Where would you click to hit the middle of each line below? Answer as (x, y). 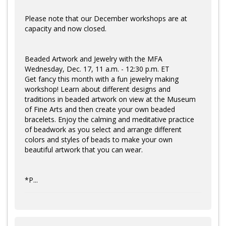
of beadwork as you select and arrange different (103, 129)
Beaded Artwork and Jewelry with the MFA (95, 59)
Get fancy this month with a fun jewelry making (102, 79)
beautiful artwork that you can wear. (84, 149)
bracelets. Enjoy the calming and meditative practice (109, 119)
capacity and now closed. (66, 28)
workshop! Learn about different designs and (98, 89)
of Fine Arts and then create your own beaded (100, 109)
